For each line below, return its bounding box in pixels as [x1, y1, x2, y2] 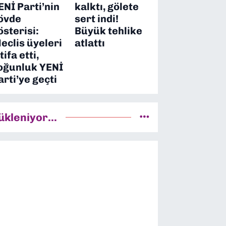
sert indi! [75, 12, 119, 25]
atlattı [75, 36, 105, 49]
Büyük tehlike [75, 24, 143, 37]
